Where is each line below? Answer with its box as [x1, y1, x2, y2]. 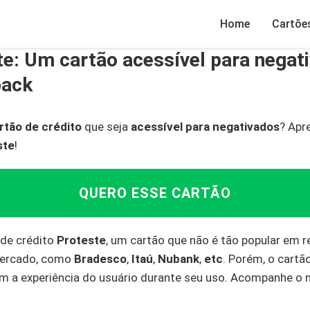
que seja [82, 120, 131, 134]
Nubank [158, 252, 199, 266]
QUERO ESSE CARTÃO [79, 185, 231, 201]
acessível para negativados [131, 120, 280, 134]
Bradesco [74, 252, 127, 266]
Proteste [57, 233, 106, 247]
